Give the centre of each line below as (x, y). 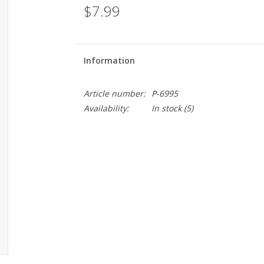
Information (109, 60)
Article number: (114, 93)
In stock (166, 108)
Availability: (106, 108)
